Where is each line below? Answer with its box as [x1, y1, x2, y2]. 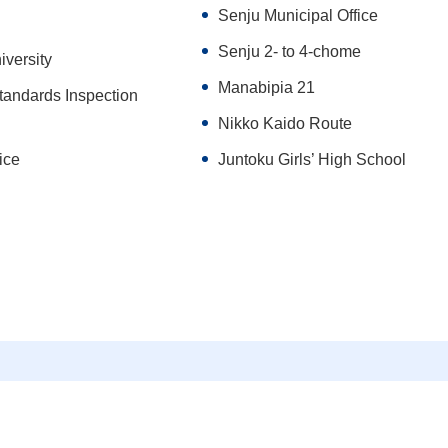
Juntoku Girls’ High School [218, 151, 407, 169]
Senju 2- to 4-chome [218, 43, 362, 61]
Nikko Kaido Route [218, 115, 353, 133]
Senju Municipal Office [218, 7, 379, 25]
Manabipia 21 [218, 79, 316, 97]
